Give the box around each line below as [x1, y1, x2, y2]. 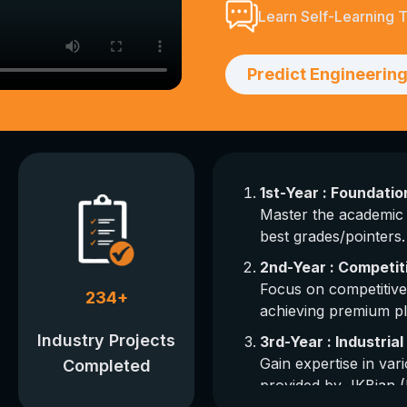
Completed [62, 355, 151, 375]
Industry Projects [37, 330, 175, 350]
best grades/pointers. [260, 227, 405, 245]
